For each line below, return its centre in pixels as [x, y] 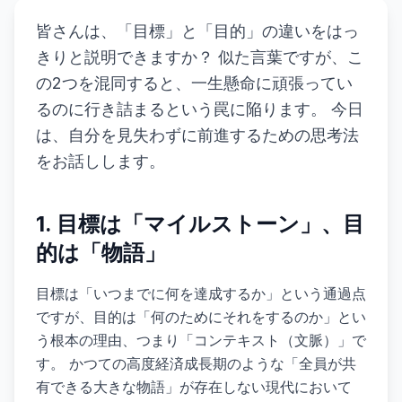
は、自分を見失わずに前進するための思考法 [197, 135]
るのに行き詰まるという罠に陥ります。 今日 [200, 109]
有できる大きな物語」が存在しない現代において [194, 387]
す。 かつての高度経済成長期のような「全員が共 [196, 363]
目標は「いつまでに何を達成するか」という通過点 [201, 293]
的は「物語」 [101, 253]
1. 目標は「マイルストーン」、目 [200, 224]
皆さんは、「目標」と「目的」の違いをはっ [197, 31]
